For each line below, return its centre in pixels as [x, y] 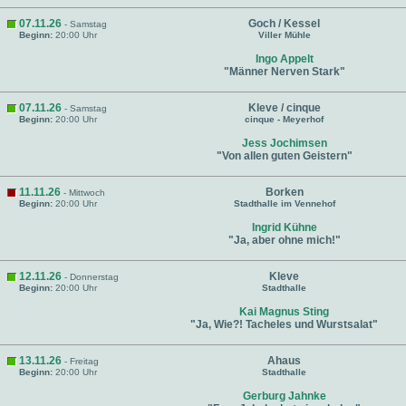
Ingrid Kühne [284, 227]
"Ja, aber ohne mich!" [284, 240]
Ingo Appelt [284, 59]
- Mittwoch [83, 193]
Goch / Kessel [284, 24]
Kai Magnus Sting [284, 312]
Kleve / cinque [284, 108]
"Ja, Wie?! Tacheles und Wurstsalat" [284, 324]
